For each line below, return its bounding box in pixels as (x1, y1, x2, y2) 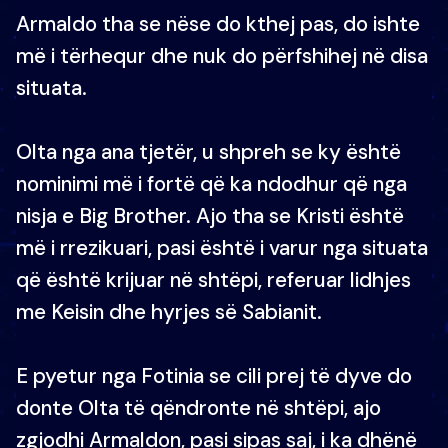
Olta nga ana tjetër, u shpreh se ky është (16, 138, 401, 165)
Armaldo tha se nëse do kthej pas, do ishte (16, 10, 420, 37)
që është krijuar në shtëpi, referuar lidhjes (16, 266, 411, 293)
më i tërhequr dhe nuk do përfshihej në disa (16, 42, 428, 69)
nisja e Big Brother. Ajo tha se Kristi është (16, 202, 404, 229)
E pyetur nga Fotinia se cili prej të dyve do (16, 362, 412, 389)
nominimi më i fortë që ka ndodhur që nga (16, 170, 407, 197)
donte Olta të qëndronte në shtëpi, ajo (16, 394, 381, 421)
